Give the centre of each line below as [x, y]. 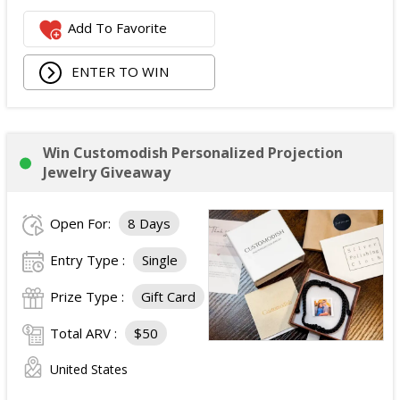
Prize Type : [89, 296]
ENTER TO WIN [119, 71]
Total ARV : [85, 333]
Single [160, 260]
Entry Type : [89, 260]
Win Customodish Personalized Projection [193, 153]
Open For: [82, 223]
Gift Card [168, 296]
